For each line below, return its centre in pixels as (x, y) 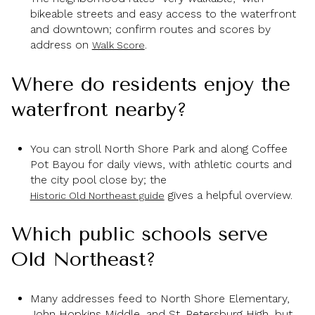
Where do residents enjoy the (151, 84)
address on (61, 45)
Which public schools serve (140, 234)
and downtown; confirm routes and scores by (150, 30)
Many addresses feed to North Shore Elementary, (160, 298)
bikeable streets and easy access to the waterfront (163, 14)
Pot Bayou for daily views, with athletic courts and (161, 164)
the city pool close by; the (98, 179)
